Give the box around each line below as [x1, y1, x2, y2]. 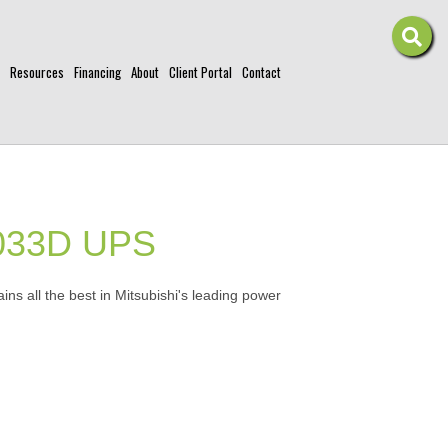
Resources [10, 62, 64, 83]
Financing [74, 62, 121, 83]
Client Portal [169, 62, 232, 83]
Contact [242, 62, 281, 83]
